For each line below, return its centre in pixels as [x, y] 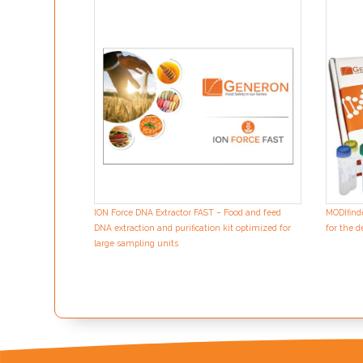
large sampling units [136, 243]
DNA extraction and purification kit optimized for [192, 228]
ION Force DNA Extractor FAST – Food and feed [188, 213]
